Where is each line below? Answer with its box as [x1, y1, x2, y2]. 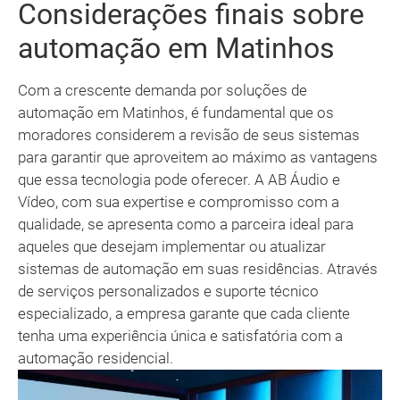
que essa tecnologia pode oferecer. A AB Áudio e [18, 171, 340, 189]
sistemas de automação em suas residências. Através [18, 260, 378, 279]
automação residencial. [18, 349, 173, 368]
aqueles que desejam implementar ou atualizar [18, 237, 326, 256]
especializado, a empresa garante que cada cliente [18, 304, 350, 323]
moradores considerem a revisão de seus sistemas [18, 126, 360, 145]
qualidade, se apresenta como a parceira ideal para [18, 215, 354, 234]
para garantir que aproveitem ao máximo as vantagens [18, 148, 378, 167]
